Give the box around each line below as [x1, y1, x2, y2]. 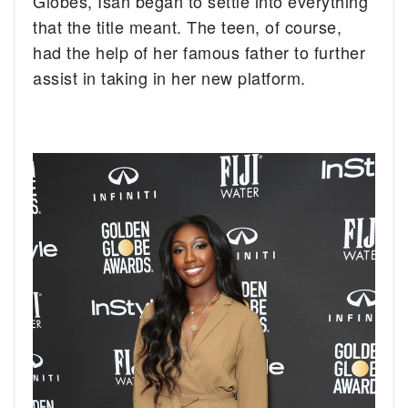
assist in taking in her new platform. [33, 66, 306, 90]
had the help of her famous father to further [33, 40, 366, 65]
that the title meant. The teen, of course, [33, 15, 342, 39]
